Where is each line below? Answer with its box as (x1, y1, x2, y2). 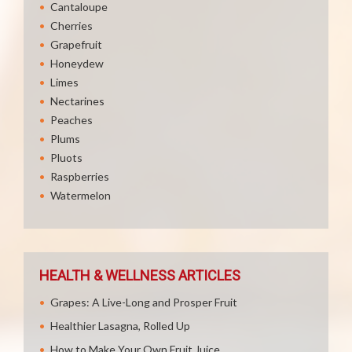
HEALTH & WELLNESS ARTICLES (39, 267, 240, 284)
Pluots (50, 151, 82, 164)
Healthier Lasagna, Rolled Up (50, 319, 190, 332)
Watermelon (50, 189, 111, 202)
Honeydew (50, 57, 104, 70)
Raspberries (50, 170, 109, 183)
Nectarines (50, 94, 104, 108)
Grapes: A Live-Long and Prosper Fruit (50, 295, 237, 309)
